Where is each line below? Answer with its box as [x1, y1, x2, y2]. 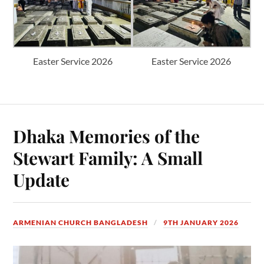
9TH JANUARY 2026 [163, 217, 239, 227]
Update [13, 167, 70, 191]
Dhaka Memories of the [13, 124, 200, 147]
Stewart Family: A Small [13, 146, 203, 169]
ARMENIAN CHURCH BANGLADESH [13, 217, 148, 227]
